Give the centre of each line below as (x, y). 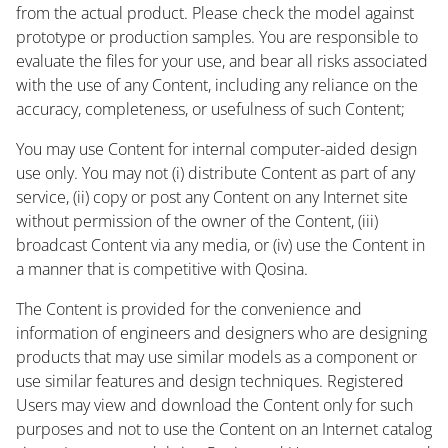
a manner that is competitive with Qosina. (162, 268)
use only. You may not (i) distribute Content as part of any (215, 172)
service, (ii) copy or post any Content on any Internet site (212, 196)
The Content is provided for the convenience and (189, 308)
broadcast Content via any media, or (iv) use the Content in (220, 244)
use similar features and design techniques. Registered (210, 380)
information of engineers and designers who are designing (221, 332)
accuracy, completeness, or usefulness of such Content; (210, 108)
